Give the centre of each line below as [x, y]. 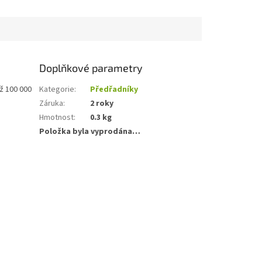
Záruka [51, 103]
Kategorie [57, 89]
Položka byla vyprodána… [90, 131]
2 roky [102, 103]
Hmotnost [57, 117]
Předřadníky [114, 89]
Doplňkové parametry [91, 68]
